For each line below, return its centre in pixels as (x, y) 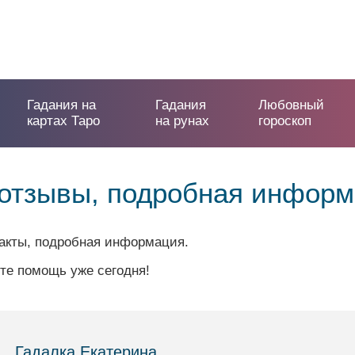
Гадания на (62, 105)
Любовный (291, 105)
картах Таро (64, 121)
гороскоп (284, 121)
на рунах (183, 121)
